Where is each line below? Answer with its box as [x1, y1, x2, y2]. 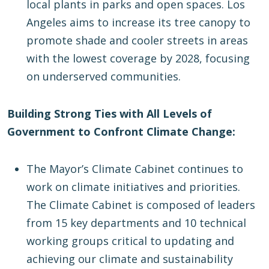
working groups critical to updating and [26, 234, 234, 249]
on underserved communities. [26, 69, 181, 84]
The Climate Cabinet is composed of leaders [26, 198, 255, 213]
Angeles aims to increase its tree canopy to [26, 15, 250, 30]
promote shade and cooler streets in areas [26, 33, 248, 48]
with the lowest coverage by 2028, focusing [26, 51, 250, 66]
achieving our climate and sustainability [26, 252, 233, 267]
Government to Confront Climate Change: [7, 124, 241, 139]
